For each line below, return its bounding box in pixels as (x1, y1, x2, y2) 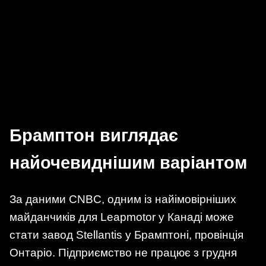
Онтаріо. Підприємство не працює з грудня (9, 246, 237, 259)
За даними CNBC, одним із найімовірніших (9, 193, 236, 206)
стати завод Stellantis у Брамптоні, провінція (9, 229, 243, 242)
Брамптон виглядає (9, 126, 178, 145)
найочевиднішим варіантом (9, 153, 247, 173)
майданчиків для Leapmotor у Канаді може (9, 211, 234, 224)
